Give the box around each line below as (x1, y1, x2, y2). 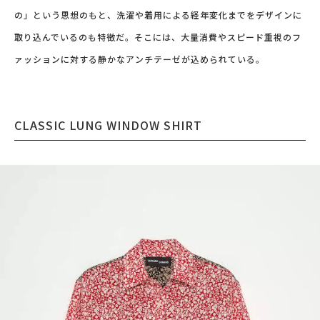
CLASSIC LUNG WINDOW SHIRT (14, 116, 202, 134)
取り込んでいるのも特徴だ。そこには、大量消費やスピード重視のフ (14, 31, 301, 43)
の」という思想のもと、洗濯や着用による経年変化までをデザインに (14, 9, 302, 21)
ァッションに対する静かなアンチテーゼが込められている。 (14, 53, 265, 65)
